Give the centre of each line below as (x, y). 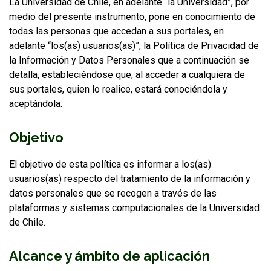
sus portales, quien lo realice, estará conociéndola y (118, 89)
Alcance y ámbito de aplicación (109, 256)
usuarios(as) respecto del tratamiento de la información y (130, 179)
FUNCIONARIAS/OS (68, 24)
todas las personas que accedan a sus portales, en (116, 31)
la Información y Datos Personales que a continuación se (129, 60)
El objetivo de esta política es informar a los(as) (110, 164)
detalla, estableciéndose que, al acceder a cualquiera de (127, 75)
